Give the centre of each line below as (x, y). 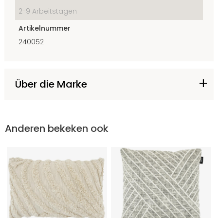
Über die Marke (51, 84)
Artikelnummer (45, 28)
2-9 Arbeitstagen (48, 11)
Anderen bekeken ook (57, 129)
